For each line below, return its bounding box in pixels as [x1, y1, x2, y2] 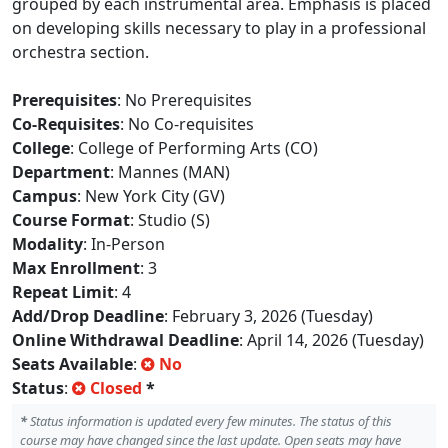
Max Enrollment [12, 257, 140, 279]
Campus [12, 185, 77, 207]
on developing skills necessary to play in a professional [12, 17, 426, 39]
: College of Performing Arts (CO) [70, 137, 318, 159]
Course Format [12, 209, 130, 231]
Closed [90, 377, 142, 399]
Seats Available [12, 353, 133, 375]
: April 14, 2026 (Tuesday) [239, 329, 424, 351]
